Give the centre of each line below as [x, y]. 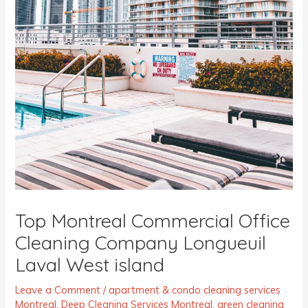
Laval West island [90, 264]
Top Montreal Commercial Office [153, 220]
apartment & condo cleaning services [195, 289]
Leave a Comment [58, 289]
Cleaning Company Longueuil [141, 242]
